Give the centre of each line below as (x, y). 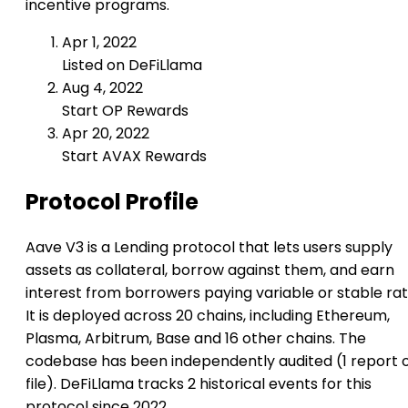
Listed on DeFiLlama (132, 66)
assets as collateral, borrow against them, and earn (210, 270)
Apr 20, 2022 (106, 134)
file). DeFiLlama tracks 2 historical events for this (199, 384)
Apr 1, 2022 (99, 43)
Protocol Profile (112, 202)
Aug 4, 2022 (102, 88)
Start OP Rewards (125, 111)
